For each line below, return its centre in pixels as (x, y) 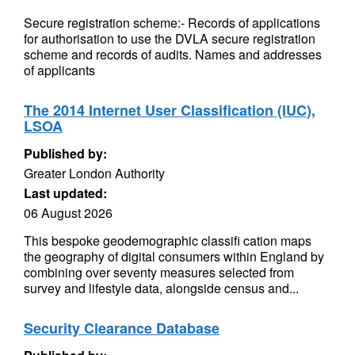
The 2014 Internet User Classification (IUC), (170, 110)
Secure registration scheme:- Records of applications (172, 23)
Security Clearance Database (122, 328)
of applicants (59, 70)
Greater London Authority (94, 173)
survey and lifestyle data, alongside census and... (161, 288)
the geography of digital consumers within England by (174, 256)
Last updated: (65, 193)
